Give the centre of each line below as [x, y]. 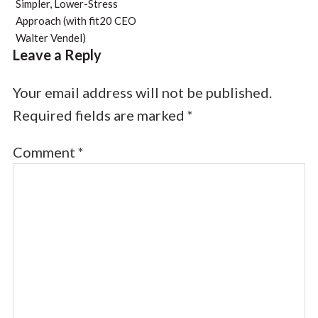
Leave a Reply [57, 55]
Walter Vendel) [50, 38]
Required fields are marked [100, 115]
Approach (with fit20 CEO [76, 21]
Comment [45, 152]
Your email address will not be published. [142, 93]
